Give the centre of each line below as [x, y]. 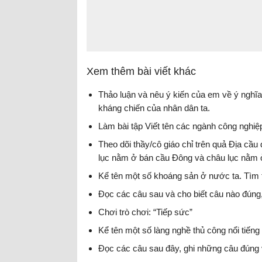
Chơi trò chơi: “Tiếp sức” [145, 212]
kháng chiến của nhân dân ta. [154, 108]
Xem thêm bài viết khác [141, 71]
